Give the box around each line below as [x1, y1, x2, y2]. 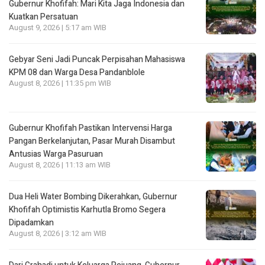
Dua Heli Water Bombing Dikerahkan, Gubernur [9, 190, 177, 203]
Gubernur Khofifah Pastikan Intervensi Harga [9, 121, 172, 134]
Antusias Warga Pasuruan [9, 147, 103, 160]
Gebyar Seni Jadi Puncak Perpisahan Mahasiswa [9, 53, 185, 66]
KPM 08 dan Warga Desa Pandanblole [9, 66, 145, 79]
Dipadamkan [9, 216, 54, 229]
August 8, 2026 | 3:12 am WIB [9, 228, 106, 239]
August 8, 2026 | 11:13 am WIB [9, 159, 111, 170]
